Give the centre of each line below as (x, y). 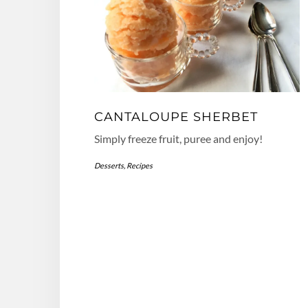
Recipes (140, 166)
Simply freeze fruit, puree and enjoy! (178, 139)
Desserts (109, 166)
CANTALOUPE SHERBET (176, 117)
